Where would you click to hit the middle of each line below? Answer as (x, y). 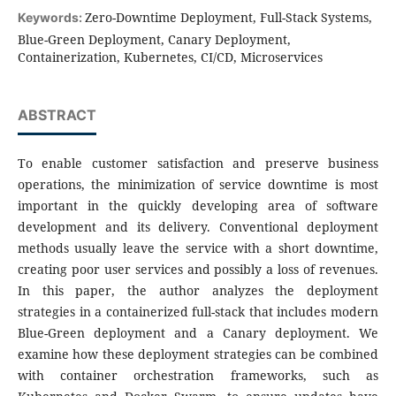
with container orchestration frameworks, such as (198, 376)
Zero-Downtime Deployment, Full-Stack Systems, (228, 18)
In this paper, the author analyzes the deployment (198, 291)
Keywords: (51, 18)
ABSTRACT (57, 115)
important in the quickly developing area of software (198, 206)
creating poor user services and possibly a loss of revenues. (198, 270)
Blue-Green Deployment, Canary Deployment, (154, 40)
